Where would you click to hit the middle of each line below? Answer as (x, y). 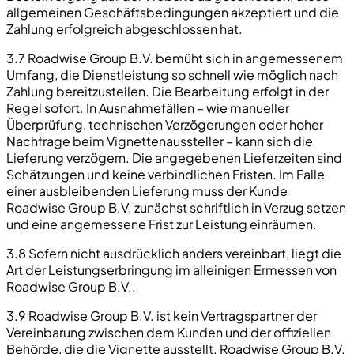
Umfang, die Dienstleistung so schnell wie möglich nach (172, 74)
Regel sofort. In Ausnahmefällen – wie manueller (148, 107)
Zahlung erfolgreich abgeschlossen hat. (124, 28)
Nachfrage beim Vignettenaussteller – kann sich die (160, 141)
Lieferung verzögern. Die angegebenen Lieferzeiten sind (174, 157)
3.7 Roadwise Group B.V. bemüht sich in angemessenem (175, 58)
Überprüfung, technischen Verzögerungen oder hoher (165, 124)
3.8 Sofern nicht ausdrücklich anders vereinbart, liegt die (174, 253)
